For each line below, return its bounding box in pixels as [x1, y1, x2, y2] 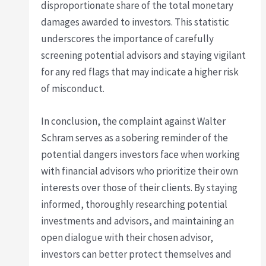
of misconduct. [41, 81, 105, 95]
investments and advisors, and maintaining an [41, 214, 235, 227]
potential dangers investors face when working [41, 147, 240, 161]
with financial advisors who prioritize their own [41, 164, 239, 178]
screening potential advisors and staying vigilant [41, 48, 246, 62]
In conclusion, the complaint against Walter [41, 114, 226, 128]
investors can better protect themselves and [41, 247, 232, 261]
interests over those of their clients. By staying [41, 180, 238, 194]
